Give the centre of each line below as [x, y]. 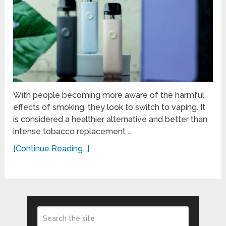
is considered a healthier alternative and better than [110, 120]
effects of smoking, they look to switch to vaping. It [109, 107]
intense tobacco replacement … [72, 132]
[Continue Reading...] [51, 149]
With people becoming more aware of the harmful [109, 95]
